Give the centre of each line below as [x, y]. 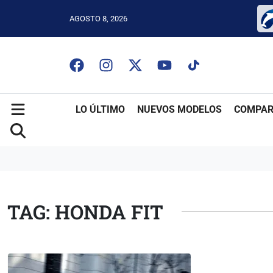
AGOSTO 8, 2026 [98, 19]
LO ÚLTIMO [100, 109]
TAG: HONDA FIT [85, 212]
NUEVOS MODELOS [179, 109]
